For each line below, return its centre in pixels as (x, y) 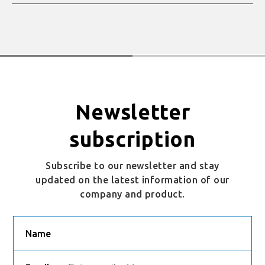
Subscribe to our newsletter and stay (132, 165)
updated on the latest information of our (132, 180)
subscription (132, 139)
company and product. (132, 194)
